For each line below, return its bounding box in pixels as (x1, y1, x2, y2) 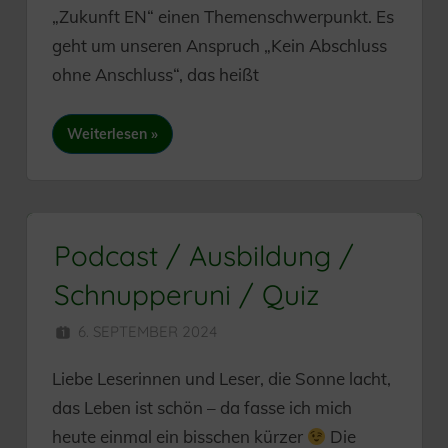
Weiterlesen (67, 125, 147, 144)
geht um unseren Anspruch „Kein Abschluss (52, 34, 387, 56)
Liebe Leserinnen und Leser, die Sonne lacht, (52, 368, 391, 390)
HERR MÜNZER (263, 322, 371, 342)
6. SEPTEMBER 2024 (78, 322, 217, 342)
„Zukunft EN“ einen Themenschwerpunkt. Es (52, 5, 394, 27)
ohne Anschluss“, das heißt (52, 63, 259, 85)
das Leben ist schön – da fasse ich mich (52, 397, 352, 419)
